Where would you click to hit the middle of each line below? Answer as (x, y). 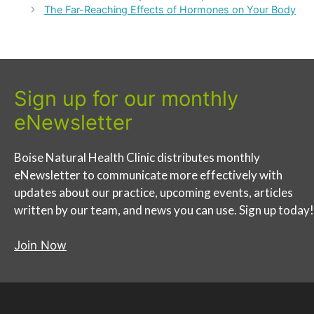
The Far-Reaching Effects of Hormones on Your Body (170, 10)
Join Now (40, 245)
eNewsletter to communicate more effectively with (148, 175)
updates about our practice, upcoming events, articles (153, 193)
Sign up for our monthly (126, 99)
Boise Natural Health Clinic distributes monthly (137, 158)
